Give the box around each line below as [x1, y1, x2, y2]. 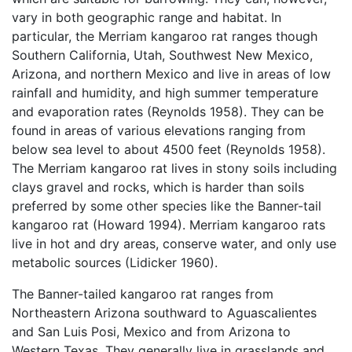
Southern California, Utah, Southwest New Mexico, [12, 47, 313, 64]
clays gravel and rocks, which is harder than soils [12, 179, 304, 196]
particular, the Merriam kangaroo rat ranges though [12, 28, 317, 45]
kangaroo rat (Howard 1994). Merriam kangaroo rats [12, 217, 325, 233]
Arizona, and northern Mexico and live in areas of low [12, 66, 331, 82]
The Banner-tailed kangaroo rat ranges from [12, 286, 273, 302]
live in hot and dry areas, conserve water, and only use [12, 236, 336, 252]
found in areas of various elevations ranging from [12, 123, 306, 139]
